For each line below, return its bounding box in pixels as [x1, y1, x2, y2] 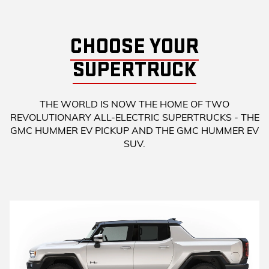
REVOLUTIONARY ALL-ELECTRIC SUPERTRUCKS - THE [10, 111, 259, 124]
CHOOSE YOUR [70, 34, 199, 60]
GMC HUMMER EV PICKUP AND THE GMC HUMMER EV [10, 124, 259, 137]
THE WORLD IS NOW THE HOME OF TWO [40, 98, 229, 110]
